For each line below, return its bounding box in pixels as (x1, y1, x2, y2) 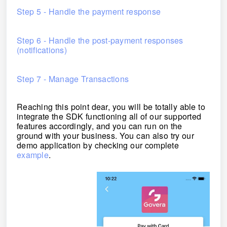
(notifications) (19, 44, 72, 56)
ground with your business (19, 130, 118, 141)
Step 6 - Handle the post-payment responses (19, 34, 186, 46)
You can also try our (122, 130, 197, 141)
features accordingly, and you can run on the (19, 120, 185, 132)
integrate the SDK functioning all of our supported (19, 110, 204, 122)
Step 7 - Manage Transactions (19, 73, 131, 85)
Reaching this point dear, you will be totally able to (19, 101, 208, 112)
